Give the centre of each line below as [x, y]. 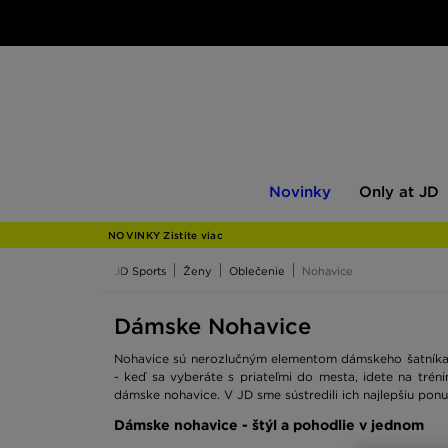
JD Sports [140, 271]
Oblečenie [257, 271]
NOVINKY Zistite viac [165, 235]
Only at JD [399, 192]
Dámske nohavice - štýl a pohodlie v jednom [269, 425]
